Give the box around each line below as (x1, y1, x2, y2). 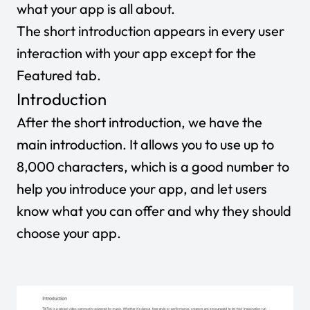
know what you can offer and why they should (17, 201, 291, 219)
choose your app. (17, 224, 121, 241)
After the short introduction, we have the (17, 113, 262, 131)
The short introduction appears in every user (17, 21, 284, 39)
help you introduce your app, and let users (17, 179, 267, 197)
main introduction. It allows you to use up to (17, 135, 274, 153)
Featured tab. (17, 66, 101, 84)
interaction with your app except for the (17, 44, 256, 62)
